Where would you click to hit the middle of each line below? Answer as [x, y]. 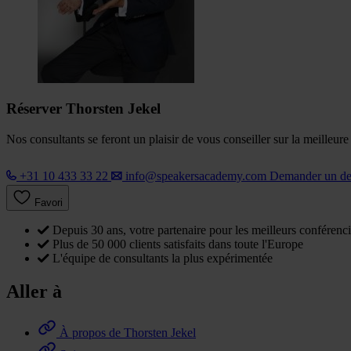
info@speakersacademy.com [196, 176]
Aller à [34, 292]
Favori [49, 203]
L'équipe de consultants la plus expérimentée [163, 259]
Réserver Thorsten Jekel [83, 109]
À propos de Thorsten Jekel [128, 332]
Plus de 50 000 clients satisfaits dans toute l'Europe [178, 244]
